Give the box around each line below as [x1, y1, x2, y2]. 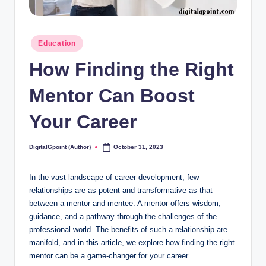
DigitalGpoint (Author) [29, 143, 91, 150]
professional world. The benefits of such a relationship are [29, 224, 227, 234]
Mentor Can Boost [29, 85, 195, 107]
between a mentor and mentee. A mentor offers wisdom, [29, 198, 221, 208]
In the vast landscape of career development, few [29, 172, 199, 182]
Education [38, 39, 76, 47]
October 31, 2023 [113, 144, 164, 151]
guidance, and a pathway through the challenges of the [29, 211, 217, 221]
